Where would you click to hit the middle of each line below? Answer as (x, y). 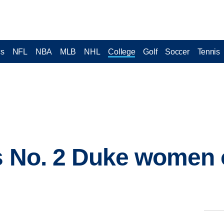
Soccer (177, 51)
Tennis (208, 51)
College (122, 51)
